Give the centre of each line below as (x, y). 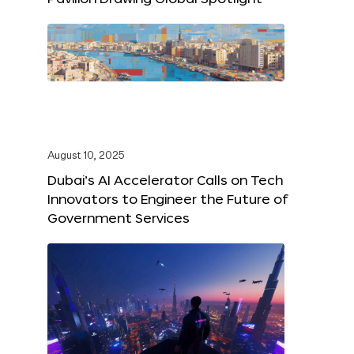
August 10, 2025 (86, 156)
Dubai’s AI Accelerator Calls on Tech (165, 180)
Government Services (119, 218)
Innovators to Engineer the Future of (168, 199)
